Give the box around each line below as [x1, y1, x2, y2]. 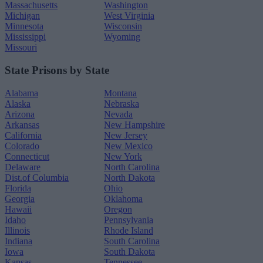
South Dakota [104, 246, 155, 257]
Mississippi [5, 32, 46, 42]
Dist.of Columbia [5, 172, 69, 183]
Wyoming [104, 32, 140, 42]
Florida [5, 183, 31, 193]
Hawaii [5, 204, 32, 214]
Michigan [5, 11, 40, 21]
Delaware [5, 161, 41, 172]
